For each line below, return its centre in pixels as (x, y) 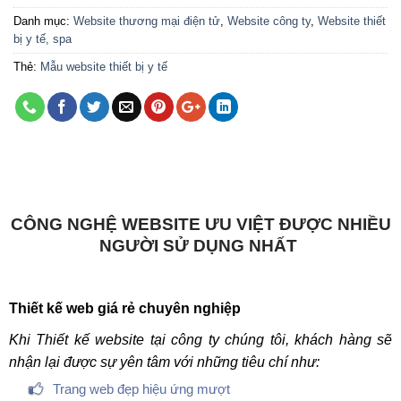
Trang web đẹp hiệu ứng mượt (142, 388)
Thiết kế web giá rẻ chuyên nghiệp (124, 308)
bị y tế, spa (43, 38)
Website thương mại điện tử (147, 21)
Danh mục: (43, 21)
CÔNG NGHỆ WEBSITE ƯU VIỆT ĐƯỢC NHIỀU (200, 224)
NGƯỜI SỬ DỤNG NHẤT (200, 245)
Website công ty (269, 21)
